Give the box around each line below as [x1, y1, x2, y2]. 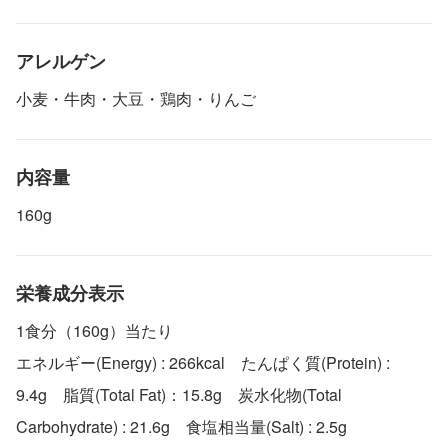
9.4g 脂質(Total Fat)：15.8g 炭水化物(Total [16, 382, 342, 406]
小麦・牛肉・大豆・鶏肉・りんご [16, 86, 256, 110]
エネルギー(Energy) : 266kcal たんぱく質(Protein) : [16, 350, 390, 374]
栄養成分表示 [16, 279, 124, 306]
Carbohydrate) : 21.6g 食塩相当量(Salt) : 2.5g [16, 414, 347, 438]
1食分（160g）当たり [16, 318, 173, 342]
